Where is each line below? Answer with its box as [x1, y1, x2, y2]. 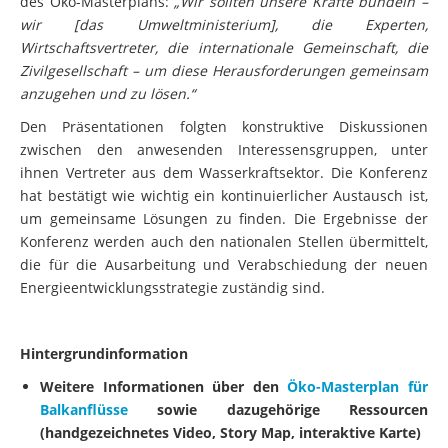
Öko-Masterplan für [287, 390, 429, 410]
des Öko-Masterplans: [20, 5, 175, 25]
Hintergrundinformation [20, 357, 188, 377]
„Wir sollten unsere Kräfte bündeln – [174, 5, 429, 25]
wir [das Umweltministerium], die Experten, [20, 28, 428, 48]
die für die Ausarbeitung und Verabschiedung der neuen [20, 268, 428, 288]
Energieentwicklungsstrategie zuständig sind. [20, 291, 325, 311]
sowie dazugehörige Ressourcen [128, 413, 428, 433]
